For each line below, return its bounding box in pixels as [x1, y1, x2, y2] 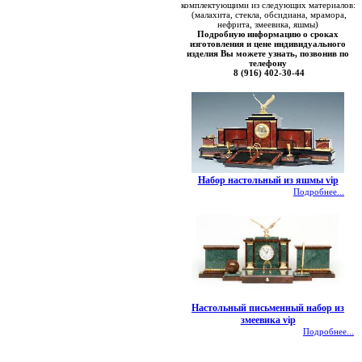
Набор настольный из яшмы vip [197, 175, 339, 186]
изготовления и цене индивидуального [190, 39, 346, 48]
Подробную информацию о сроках [197, 29, 339, 39]
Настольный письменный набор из [192, 302, 344, 314]
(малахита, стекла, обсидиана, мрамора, [189, 10, 347, 19]
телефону [249, 58, 287, 68]
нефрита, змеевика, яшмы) [217, 19, 318, 29]
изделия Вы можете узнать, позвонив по [187, 48, 349, 58]
